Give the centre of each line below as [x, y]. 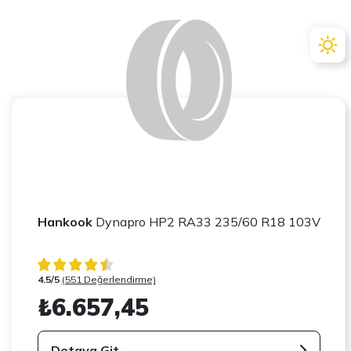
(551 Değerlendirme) [109, 279]
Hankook [65, 221]
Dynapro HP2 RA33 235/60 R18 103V [206, 221]
